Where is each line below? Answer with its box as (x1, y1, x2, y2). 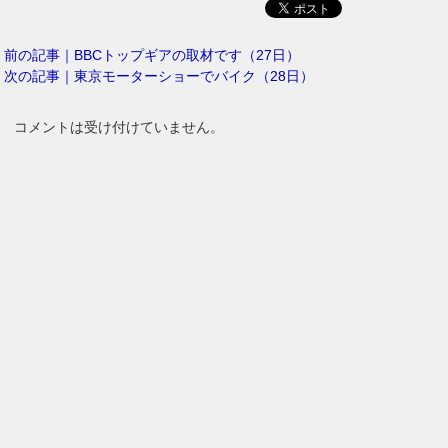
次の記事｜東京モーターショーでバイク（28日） (4, 68, 315, 85)
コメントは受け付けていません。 (14, 119, 225, 136)
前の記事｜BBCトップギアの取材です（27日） (4, 47, 301, 64)
